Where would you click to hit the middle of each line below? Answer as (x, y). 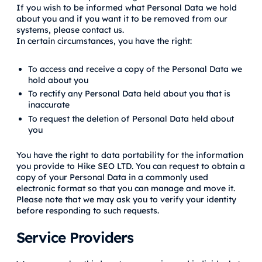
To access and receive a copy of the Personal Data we (135, 69)
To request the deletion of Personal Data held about (131, 118)
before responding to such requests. (88, 210)
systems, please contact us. (70, 30)
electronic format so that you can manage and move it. (126, 188)
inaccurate (49, 105)
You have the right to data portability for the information (130, 155)
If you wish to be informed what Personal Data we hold (127, 8)
